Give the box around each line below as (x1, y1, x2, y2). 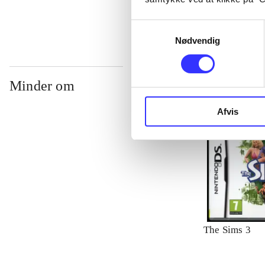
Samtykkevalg (131, 21, 188, 32)
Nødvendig (174, 35, 221, 46)
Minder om (9, 78, 75, 94)
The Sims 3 (203, 224, 251, 236)
